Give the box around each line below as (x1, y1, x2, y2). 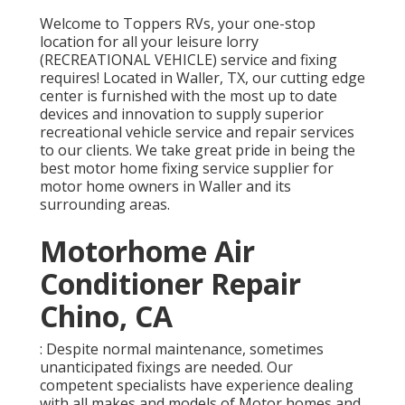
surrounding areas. (40, 193, 170, 214)
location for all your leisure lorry (40, 31, 259, 52)
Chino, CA (40, 296, 173, 335)
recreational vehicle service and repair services (40, 121, 354, 142)
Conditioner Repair (40, 263, 301, 303)
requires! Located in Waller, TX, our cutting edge (40, 67, 365, 88)
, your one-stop (211, 13, 316, 33)
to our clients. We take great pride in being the (40, 139, 355, 160)
